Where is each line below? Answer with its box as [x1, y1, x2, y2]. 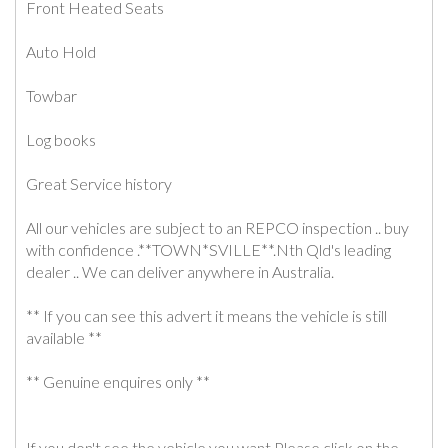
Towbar [26, 85, 77, 105]
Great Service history [26, 173, 172, 193]
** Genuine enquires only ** [26, 371, 210, 391]
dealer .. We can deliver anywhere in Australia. [26, 261, 334, 281]
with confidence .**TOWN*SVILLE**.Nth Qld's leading [26, 239, 391, 259]
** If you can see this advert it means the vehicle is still [26, 305, 387, 325]
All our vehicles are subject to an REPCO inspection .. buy [26, 217, 409, 237]
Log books [26, 129, 96, 149]
